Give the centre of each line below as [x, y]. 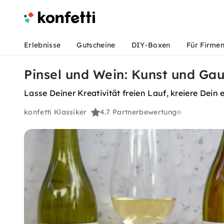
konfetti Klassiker [55, 112]
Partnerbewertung [145, 112]
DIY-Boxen [151, 45]
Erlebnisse [42, 45]
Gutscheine [96, 45]
